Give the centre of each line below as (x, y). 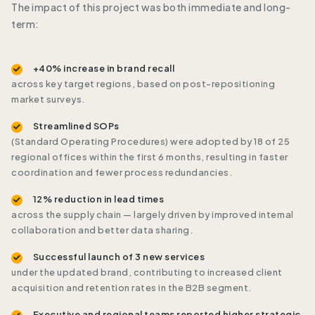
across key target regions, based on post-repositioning (143, 83)
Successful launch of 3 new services (118, 256)
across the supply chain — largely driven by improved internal (153, 214)
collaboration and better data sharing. (102, 230)
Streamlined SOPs (76, 126)
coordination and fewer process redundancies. (122, 172)
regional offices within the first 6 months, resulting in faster (150, 156)
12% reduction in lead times (98, 199)
